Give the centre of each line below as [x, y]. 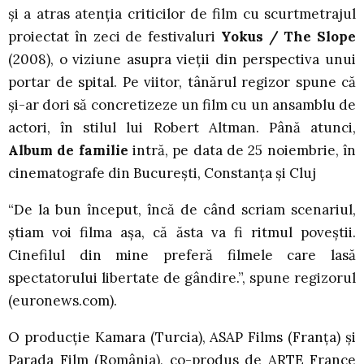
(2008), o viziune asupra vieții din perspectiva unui [182, 59]
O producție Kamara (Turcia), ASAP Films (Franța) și [182, 337]
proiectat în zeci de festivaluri [115, 36]
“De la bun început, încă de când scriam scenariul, [182, 209]
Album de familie [68, 150]
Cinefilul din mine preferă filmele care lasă [182, 255]
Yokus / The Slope [288, 36]
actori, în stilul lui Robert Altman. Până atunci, [182, 127]
